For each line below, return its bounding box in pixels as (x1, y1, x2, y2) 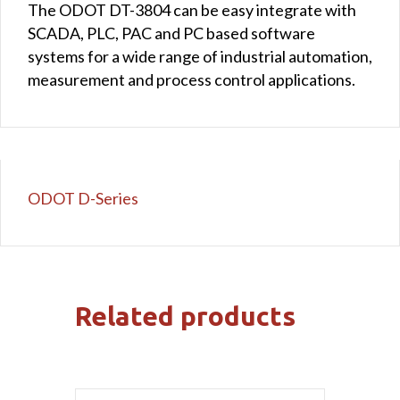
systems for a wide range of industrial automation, (28, 46, 372, 66)
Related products (75, 300, 296, 331)
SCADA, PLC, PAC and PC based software (28, 22, 315, 43)
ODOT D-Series (28, 187, 138, 208)
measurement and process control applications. (28, 69, 355, 89)
